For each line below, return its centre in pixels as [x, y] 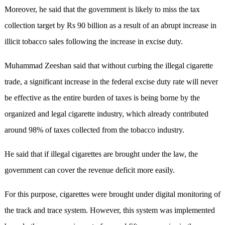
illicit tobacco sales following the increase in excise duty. [93, 42]
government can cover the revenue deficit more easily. [89, 170]
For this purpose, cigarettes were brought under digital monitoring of [112, 194]
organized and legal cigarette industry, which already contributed [106, 114]
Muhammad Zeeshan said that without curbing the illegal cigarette [108, 66]
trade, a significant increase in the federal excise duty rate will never [111, 82]
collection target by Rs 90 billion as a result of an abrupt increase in [110, 26]
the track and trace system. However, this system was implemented [109, 210]
